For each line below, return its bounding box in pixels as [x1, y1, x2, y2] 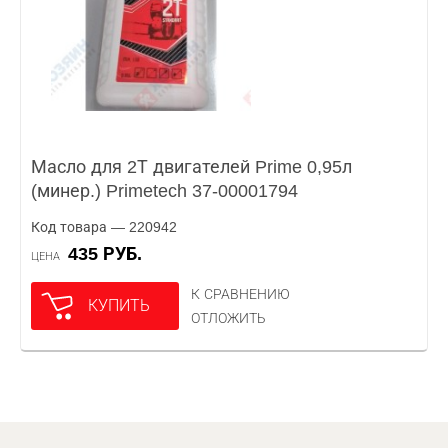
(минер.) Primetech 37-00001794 [31, 181, 298, 201]
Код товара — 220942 [31, 219, 177, 235]
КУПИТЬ [88, 297, 150, 314]
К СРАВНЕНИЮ [191, 286, 290, 302]
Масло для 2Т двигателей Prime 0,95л [31, 157, 352, 177]
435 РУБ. [78, 244, 142, 264]
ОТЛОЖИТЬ [191, 310, 266, 326]
